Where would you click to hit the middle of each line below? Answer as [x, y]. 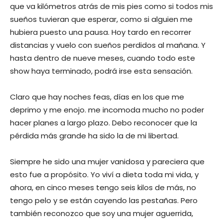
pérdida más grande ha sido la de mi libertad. [94, 135]
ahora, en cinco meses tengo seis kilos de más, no [103, 187]
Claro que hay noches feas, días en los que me [97, 97]
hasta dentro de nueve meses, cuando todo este [103, 58]
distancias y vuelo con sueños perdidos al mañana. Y [108, 45]
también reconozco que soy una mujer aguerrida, [102, 213]
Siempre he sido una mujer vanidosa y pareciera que [107, 161]
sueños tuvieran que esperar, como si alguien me [101, 19]
